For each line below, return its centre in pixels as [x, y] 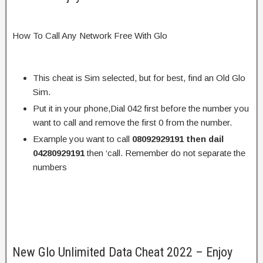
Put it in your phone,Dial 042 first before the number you [141, 108]
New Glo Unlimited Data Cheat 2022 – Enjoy [122, 252]
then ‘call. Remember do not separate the [165, 153]
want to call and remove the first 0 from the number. [132, 122]
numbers [50, 167]
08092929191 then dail [178, 139]
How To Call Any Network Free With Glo [90, 35]
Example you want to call [82, 139]
